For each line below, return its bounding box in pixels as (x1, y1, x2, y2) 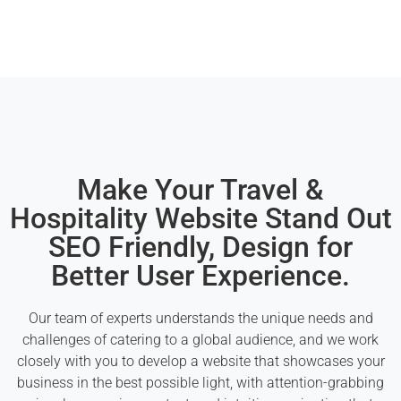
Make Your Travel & (77, 173, 324, 208)
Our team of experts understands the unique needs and (28, 310, 373, 328)
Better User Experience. (51, 259, 350, 294)
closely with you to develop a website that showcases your (16, 353, 385, 371)
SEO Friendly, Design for (48, 230, 353, 265)
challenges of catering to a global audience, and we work (22, 331, 379, 349)
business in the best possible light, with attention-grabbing (17, 374, 384, 392)
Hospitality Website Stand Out (9, 201, 392, 236)
